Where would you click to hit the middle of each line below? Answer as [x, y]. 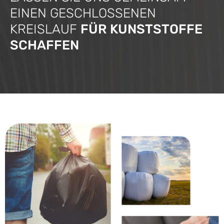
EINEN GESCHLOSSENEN [83, 13]
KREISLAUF [45, 29]
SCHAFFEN [44, 45]
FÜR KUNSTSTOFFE [141, 29]
